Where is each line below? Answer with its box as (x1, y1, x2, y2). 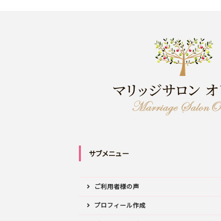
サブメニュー (89, 148, 129, 158)
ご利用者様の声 (94, 182, 139, 191)
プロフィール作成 (94, 200, 146, 210)
